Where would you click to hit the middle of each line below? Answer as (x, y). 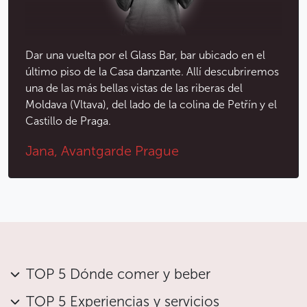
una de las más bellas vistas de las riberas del (134, 88)
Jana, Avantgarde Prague (102, 151)
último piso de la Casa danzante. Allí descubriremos (152, 72)
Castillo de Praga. (68, 121)
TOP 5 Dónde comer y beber (118, 274)
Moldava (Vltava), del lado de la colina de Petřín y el (151, 105)
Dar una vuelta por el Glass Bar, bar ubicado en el (145, 56)
